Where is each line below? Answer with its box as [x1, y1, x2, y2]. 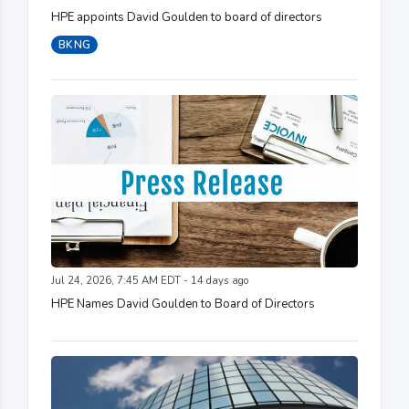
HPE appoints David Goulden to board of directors [51, 8, 322, 26]
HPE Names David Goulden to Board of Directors [51, 295, 315, 312]
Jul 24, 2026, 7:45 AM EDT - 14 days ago [51, 273, 248, 288]
